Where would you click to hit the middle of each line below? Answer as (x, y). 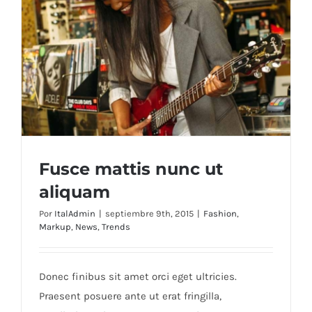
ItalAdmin (75, 214)
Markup (55, 227)
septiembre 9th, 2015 (149, 214)
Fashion (220, 214)
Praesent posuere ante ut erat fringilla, (130, 296)
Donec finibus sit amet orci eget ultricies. (138, 277)
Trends (116, 227)
